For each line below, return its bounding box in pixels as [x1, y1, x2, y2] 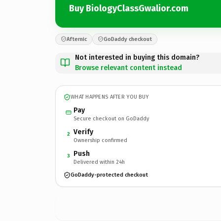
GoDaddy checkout [104, 36, 152, 42]
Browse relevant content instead [75, 63, 182, 72]
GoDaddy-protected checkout [71, 172, 148, 178]
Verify [74, 127, 93, 136]
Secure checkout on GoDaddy [74, 115, 149, 122]
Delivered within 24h [74, 158, 125, 165]
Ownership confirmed [74, 137, 127, 144]
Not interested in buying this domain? [75, 53, 199, 62]
